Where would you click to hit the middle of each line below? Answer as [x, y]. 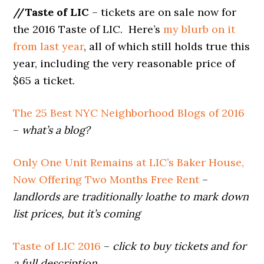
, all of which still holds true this [167, 46]
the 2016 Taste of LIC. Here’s [88, 29]
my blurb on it [199, 29]
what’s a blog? [56, 130]
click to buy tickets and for [180, 246]
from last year [49, 46]
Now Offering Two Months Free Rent [106, 179]
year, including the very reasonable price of [124, 63]
